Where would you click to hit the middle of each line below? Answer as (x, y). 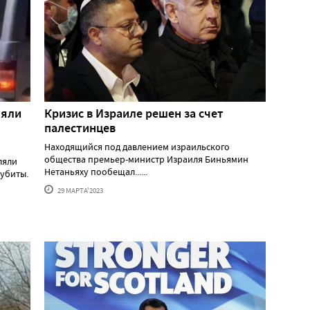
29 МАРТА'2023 (80, 190)
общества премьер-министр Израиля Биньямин (146, 159)
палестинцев (80, 128)
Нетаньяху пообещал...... (96, 171)
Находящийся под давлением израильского (137, 146)
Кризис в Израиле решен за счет (134, 113)
